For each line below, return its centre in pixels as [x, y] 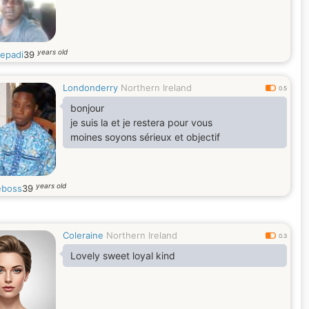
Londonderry [90, 88]
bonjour [87, 108]
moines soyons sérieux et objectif [145, 137]
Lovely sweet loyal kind [123, 256]
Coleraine [83, 235]
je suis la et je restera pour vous [143, 122]
